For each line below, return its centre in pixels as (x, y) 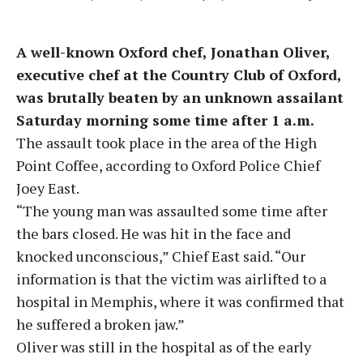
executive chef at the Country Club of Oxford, (179, 75)
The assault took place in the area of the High (167, 143)
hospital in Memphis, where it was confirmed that (180, 301)
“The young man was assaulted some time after (172, 211)
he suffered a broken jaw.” (100, 324)
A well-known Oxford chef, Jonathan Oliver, (173, 52)
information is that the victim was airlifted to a (171, 279)
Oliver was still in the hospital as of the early (164, 347)
